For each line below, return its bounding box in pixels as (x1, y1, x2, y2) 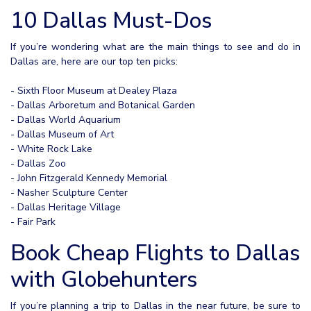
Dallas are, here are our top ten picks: (10, 54, 178, 68)
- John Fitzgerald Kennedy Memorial (10, 171, 167, 185)
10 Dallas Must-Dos (10, 5, 212, 35)
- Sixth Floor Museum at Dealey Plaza (10, 83, 177, 97)
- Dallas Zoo (10, 156, 66, 170)
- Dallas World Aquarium (10, 112, 121, 126)
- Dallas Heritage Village (10, 200, 121, 214)
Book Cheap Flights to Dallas (10, 237, 300, 268)
